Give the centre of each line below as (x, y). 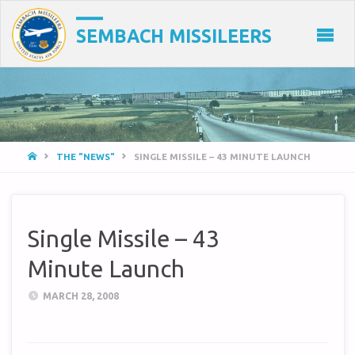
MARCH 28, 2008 (81, 296)
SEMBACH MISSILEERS (174, 36)
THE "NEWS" (85, 156)
